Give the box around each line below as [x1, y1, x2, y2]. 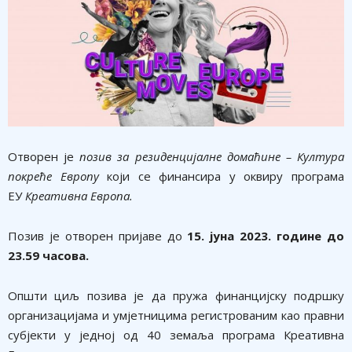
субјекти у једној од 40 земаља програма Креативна [8, 326, 344, 343]
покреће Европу [8, 167, 99, 184]
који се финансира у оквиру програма [98, 167, 345, 184]
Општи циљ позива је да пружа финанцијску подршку [8, 287, 344, 303]
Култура [297, 148, 345, 164]
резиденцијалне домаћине [129, 148, 280, 164]
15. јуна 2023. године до [187, 227, 345, 244]
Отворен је [8, 148, 80, 164]
